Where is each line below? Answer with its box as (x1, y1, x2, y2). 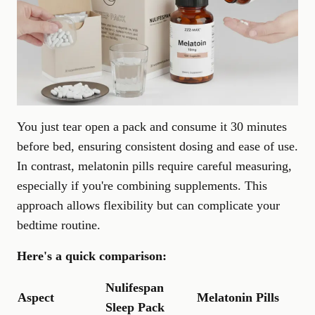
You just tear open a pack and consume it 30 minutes (17, 120, 287, 134)
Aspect (18, 290, 54, 304)
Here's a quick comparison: (17, 249, 167, 263)
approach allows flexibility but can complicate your (17, 198, 280, 212)
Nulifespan (105, 281, 164, 295)
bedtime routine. (17, 218, 101, 232)
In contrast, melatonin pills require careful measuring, (17, 159, 292, 173)
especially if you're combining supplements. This (17, 179, 267, 193)
